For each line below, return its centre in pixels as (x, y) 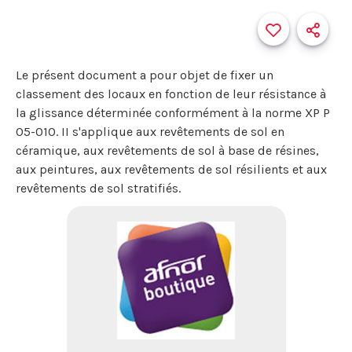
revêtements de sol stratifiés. (98, 188)
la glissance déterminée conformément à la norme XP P (173, 113)
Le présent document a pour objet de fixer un (145, 75)
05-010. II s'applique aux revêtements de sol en (150, 132)
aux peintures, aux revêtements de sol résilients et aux (171, 169)
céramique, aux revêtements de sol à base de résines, (167, 150)
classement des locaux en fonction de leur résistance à (171, 94)
